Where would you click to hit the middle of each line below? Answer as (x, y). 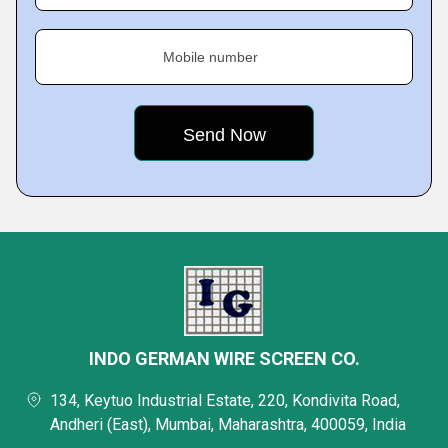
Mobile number (210, 57)
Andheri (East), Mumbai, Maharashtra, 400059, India (228, 425)
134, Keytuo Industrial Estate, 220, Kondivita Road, (225, 401)
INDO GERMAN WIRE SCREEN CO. (224, 359)
